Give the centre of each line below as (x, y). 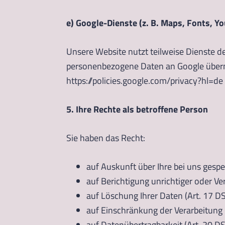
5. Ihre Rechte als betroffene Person (137, 109)
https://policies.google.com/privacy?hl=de (145, 80)
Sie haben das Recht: (106, 138)
